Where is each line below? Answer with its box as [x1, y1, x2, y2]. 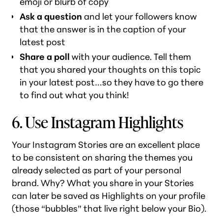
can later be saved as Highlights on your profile [12, 190, 205, 201]
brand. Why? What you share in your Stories [12, 177, 194, 189]
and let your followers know [82, 11, 197, 22]
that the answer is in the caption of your [20, 24, 186, 35]
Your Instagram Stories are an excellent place [12, 139, 200, 150]
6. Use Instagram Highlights [12, 110, 183, 134]
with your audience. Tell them [70, 51, 191, 62]
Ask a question [20, 11, 82, 22]
